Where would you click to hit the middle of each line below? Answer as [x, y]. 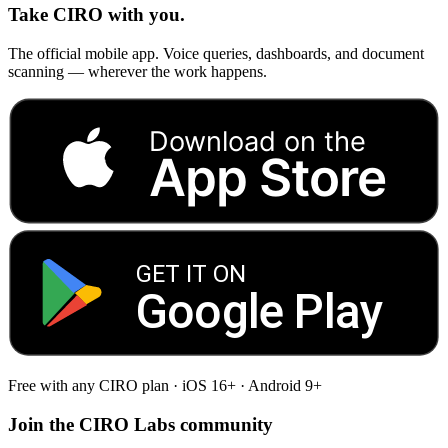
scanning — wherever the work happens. [137, 72]
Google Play [259, 311]
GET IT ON [191, 274]
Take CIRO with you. [96, 15]
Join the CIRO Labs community [140, 424]
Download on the [257, 142]
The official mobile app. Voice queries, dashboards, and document [216, 54]
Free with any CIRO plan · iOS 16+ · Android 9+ [165, 386]
